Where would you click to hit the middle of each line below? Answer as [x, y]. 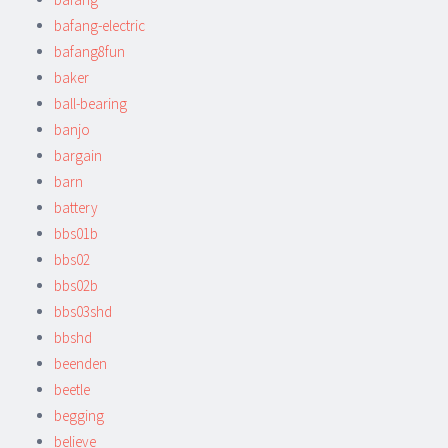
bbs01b [76, 233]
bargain [78, 155]
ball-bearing [90, 103]
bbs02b [76, 285]
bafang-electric [99, 25]
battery [76, 207]
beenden [80, 363]
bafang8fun [89, 51]
